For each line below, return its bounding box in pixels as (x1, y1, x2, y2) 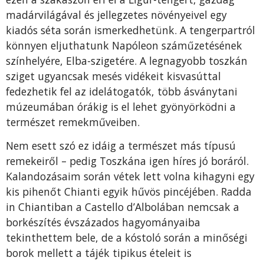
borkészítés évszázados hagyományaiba (6, 215, 200, 230)
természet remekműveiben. (6, 115, 140, 130)
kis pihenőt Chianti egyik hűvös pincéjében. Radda (6, 184, 252, 199)
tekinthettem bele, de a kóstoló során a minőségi (6, 230, 247, 245)
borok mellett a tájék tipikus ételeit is (6, 246, 192, 260)
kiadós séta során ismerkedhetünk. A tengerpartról (6, 23, 255, 38)
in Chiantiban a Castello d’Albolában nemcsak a (6, 200, 239, 214)
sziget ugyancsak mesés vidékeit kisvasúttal (6, 69, 221, 84)
